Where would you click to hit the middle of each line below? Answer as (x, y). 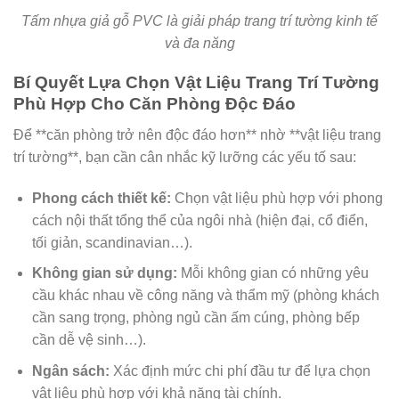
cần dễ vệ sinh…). (89, 340)
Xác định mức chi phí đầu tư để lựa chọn (240, 370)
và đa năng (199, 43)
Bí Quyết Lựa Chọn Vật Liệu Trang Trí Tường (196, 83)
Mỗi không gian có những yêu (273, 273)
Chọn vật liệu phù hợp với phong (277, 198)
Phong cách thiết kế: (101, 198)
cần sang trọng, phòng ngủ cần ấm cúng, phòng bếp (195, 318)
